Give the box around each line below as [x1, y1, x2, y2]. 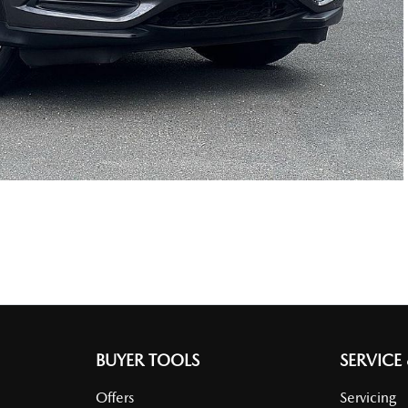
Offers [95, 388, 134, 406]
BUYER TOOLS [95, 350, 199, 370]
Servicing [340, 388, 397, 406]
